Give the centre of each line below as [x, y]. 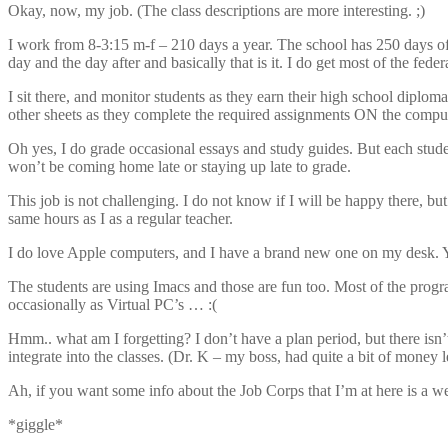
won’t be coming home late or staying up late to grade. [179, 166]
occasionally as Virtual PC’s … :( [112, 304]
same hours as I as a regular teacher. [120, 218]
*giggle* [35, 424]
